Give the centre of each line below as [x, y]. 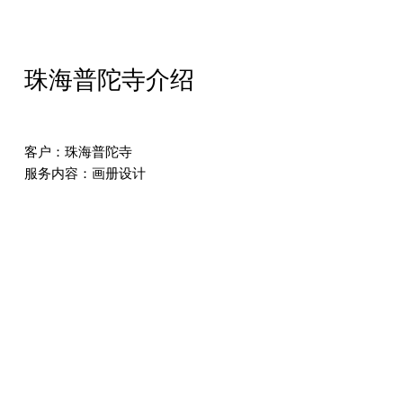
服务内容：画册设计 [85, 174]
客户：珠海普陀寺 [78, 152]
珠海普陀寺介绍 [109, 81]
